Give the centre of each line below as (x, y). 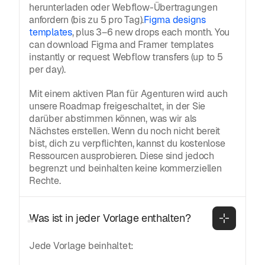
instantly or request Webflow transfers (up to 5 (126, 57)
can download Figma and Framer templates (121, 44)
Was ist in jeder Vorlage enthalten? (110, 218)
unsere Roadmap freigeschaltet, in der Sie (117, 106)
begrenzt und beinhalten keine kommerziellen (125, 168)
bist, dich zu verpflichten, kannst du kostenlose (127, 143)
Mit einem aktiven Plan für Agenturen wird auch (128, 93)
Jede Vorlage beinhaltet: (82, 245)
